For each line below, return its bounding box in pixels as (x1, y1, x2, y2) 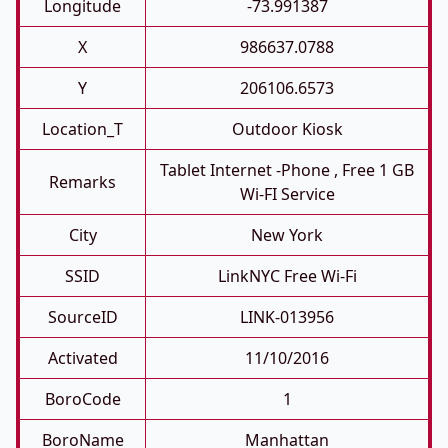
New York (251, 224, 323, 246)
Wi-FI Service (239, 183, 335, 205)
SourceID (47, 306, 118, 328)
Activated (47, 347, 118, 369)
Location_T (42, 118, 123, 140)
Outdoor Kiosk (231, 118, 343, 140)
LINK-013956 (240, 306, 334, 328)
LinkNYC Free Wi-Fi (217, 265, 357, 287)
